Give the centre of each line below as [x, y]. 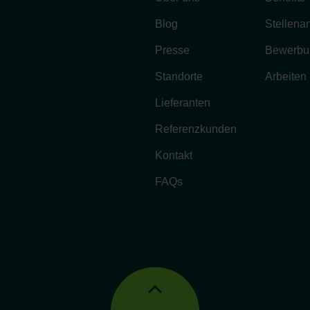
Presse [172, 51]
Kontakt [174, 156]
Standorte [179, 77]
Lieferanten [183, 103]
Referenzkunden [196, 129]
